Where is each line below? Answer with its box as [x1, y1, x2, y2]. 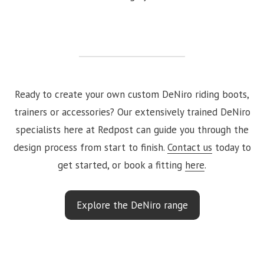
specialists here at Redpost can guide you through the [15, 123, 249, 136]
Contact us [167, 140, 212, 154]
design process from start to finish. [13, 140, 167, 154]
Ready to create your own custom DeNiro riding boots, [15, 87, 249, 101]
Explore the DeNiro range [76, 198, 188, 212]
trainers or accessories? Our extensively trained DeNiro [14, 105, 250, 118]
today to [212, 140, 251, 154]
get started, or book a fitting [58, 158, 185, 171]
